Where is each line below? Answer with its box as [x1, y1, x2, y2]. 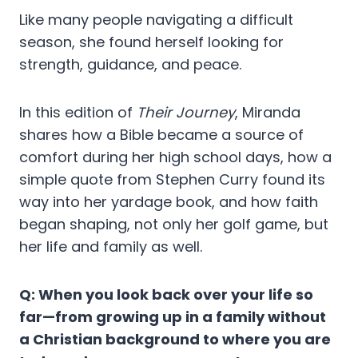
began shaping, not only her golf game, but [19, 214, 328, 235]
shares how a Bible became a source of [19, 125, 304, 145]
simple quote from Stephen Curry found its [19, 169, 325, 190]
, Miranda [235, 102, 300, 123]
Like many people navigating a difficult [19, 10, 293, 30]
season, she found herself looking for [19, 32, 284, 53]
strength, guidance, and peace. [19, 54, 241, 75]
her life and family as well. [19, 237, 202, 257]
